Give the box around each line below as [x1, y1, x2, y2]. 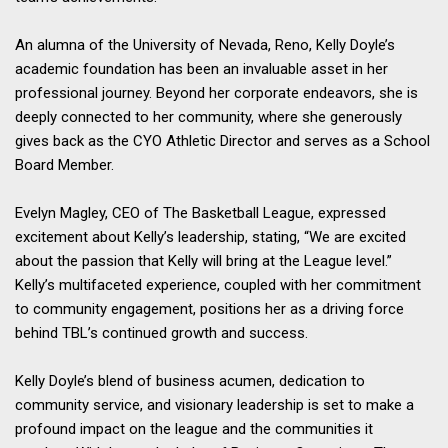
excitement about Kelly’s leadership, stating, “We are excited [15, 228, 406, 247]
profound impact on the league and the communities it [15, 420, 373, 439]
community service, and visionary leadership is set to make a [15, 396, 414, 415]
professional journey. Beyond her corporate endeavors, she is [15, 84, 418, 103]
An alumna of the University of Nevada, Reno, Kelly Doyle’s [15, 36, 395, 55]
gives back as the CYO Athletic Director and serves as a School [15, 132, 430, 151]
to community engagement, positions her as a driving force [15, 300, 404, 319]
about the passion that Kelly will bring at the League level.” [15, 252, 392, 271]
